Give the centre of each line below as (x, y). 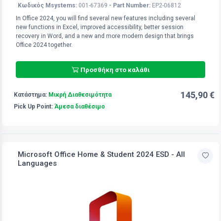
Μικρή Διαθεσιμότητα (80, 94)
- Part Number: (130, 5)
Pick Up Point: (34, 106)
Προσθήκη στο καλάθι (115, 70)
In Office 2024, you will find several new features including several (106, 18)
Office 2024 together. (44, 45)
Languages (37, 163)
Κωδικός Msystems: (47, 5)
